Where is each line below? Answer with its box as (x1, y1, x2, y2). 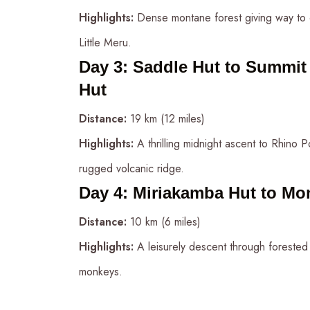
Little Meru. (79, 34, 131, 51)
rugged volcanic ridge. (79, 160, 184, 176)
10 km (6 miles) (127, 213, 201, 230)
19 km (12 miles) (127, 110, 205, 127)
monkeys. (79, 263, 122, 280)
